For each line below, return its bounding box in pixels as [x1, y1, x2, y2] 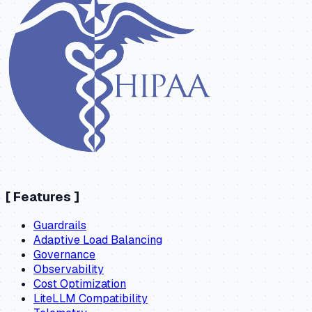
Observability [33, 262, 104, 277]
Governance [33, 247, 95, 263]
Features [13, 187, 71, 205]
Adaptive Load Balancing [33, 233, 162, 248]
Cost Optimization [33, 276, 126, 292]
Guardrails [33, 218, 86, 233]
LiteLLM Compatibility [33, 291, 148, 306]
